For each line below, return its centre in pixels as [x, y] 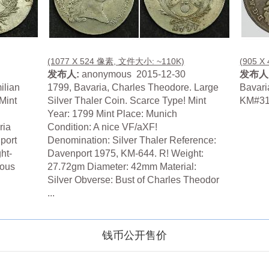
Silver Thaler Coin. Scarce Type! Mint [127, 101]
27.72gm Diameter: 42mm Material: [122, 167]
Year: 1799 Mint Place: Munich [113, 114]
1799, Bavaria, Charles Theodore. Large [133, 88]
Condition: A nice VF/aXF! [103, 127]
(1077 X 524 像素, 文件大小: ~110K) [116, 62]
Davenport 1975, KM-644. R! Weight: [126, 154]
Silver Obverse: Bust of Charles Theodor [134, 180]
